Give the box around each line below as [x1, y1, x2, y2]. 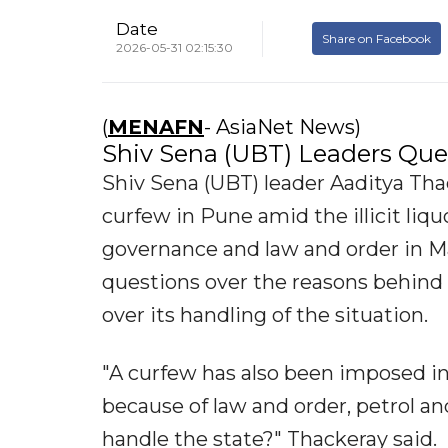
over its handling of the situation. [102, 303, 428, 328]
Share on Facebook [322, 30, 431, 46]
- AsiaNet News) [204, 115, 361, 140]
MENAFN [108, 115, 204, 140]
